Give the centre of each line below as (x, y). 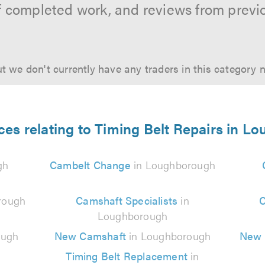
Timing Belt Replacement (127, 256)
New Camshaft (90, 236)
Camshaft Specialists (127, 200)
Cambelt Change (90, 165)
